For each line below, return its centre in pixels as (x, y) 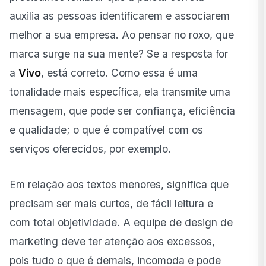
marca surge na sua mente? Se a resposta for (119, 53)
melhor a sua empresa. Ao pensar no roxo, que (122, 34)
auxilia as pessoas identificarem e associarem (120, 15)
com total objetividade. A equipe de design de (121, 222)
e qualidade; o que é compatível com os (106, 129)
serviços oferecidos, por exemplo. (90, 148)
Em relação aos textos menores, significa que (119, 184)
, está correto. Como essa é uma (119, 72)
